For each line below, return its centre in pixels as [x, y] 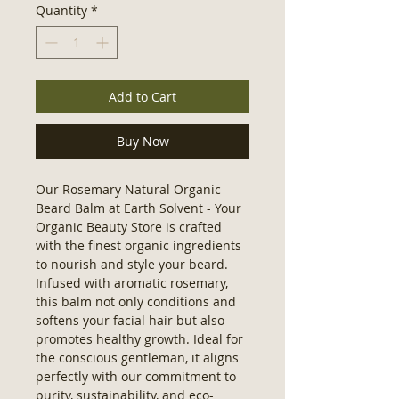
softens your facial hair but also [130, 320]
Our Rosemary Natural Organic [128, 189]
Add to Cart [142, 96]
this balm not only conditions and [136, 301]
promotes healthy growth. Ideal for [139, 338]
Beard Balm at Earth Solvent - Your [138, 208]
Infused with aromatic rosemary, [132, 282]
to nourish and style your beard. [132, 264]
